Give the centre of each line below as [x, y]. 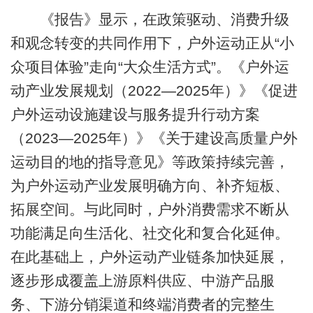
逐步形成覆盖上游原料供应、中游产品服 [142, 280]
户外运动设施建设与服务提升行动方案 [135, 114]
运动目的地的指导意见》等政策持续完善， [150, 161]
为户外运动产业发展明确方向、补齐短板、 [150, 185]
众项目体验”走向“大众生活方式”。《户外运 [150, 66]
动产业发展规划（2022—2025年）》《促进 [154, 90]
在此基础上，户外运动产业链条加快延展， [150, 256]
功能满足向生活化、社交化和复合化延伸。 [150, 233]
